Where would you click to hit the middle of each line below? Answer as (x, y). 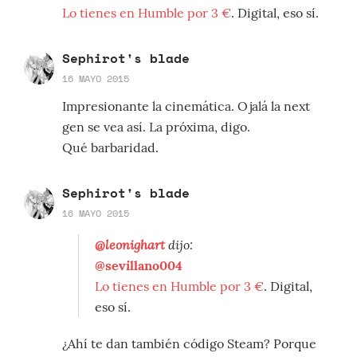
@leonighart (130, 245)
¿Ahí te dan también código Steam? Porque (189, 344)
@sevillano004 (139, 266)
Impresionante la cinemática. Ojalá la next (186, 106)
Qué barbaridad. (110, 148)
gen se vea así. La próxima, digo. (156, 127)
